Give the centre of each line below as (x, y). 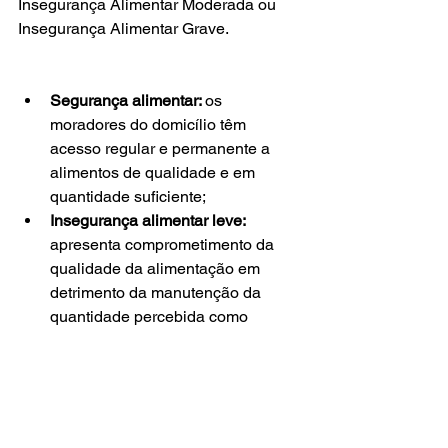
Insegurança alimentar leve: (149, 220)
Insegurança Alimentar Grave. (127, 28)
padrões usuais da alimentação (163, 412)
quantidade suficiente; (128, 196)
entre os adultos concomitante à (164, 436)
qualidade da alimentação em (157, 268)
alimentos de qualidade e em (154, 172)
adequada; (88, 340)
